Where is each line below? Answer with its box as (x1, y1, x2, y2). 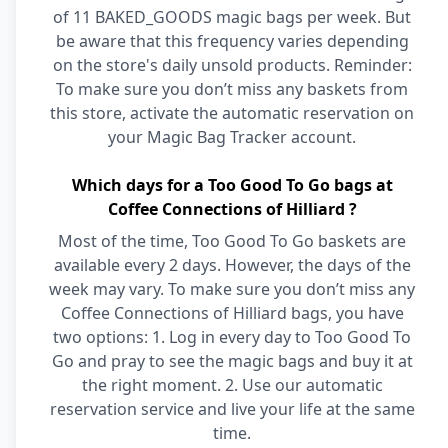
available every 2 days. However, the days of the (53, 254, 411, 276)
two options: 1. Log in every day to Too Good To (53, 326, 411, 348)
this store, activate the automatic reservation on (50, 102, 414, 124)
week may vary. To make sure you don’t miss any (49, 278, 415, 300)
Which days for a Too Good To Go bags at (71, 174, 393, 196)
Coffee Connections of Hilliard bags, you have (60, 302, 404, 324)
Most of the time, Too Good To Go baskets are (58, 230, 406, 252)
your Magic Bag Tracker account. (108, 126, 356, 148)
